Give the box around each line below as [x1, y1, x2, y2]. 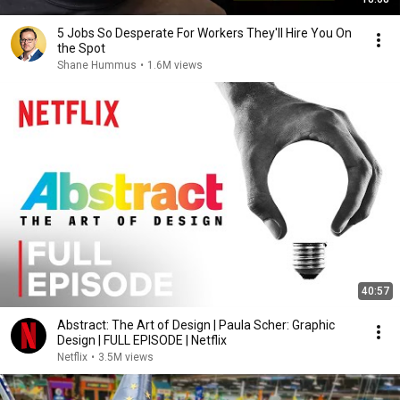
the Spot [57, 41, 105, 55]
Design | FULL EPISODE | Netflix [57, 333, 227, 347]
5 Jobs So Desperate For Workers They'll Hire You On [57, 26, 352, 40]
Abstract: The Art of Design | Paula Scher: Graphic [57, 318, 335, 332]
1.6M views [147, 59, 203, 71]
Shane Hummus [57, 59, 137, 71]
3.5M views [98, 351, 154, 363]
